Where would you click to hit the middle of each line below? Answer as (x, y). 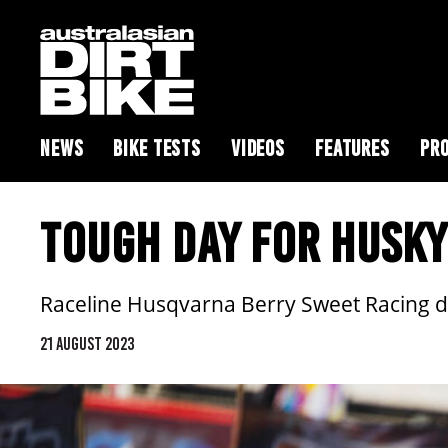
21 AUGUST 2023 (87, 344)
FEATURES (352, 148)
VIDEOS (258, 148)
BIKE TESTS (157, 148)
